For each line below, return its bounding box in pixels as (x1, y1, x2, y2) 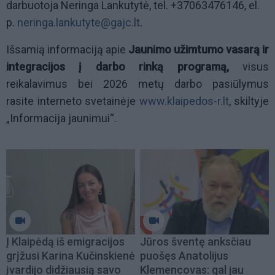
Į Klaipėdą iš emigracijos (6, 234, 125, 248)
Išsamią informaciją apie (6, 43, 128, 56)
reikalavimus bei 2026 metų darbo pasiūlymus (6, 77, 269, 91)
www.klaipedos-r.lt (139, 95, 229, 108)
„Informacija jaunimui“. (6, 112, 117, 125)
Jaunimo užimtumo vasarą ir (128, 43, 269, 56)
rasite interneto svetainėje (6, 95, 139, 108)
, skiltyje (228, 95, 269, 108)
